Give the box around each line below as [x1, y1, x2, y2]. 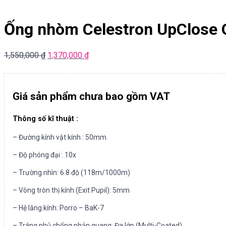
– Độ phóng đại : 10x [13, 151, 76, 159]
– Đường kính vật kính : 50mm [13, 133, 106, 142]
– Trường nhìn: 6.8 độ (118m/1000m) [13, 168, 130, 177]
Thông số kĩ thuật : [13, 114, 78, 123]
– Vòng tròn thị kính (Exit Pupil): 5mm [13, 186, 130, 195]
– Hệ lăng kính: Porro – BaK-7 [13, 204, 104, 212]
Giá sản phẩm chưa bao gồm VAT [13, 90, 170, 103]
